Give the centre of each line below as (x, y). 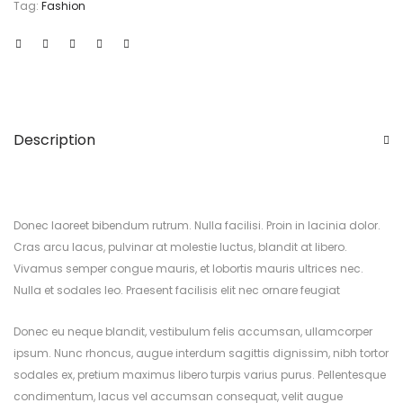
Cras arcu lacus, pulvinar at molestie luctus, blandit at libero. (180, 246)
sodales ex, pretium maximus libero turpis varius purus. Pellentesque (200, 374)
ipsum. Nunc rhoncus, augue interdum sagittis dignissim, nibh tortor (201, 353)
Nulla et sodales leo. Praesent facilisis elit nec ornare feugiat (177, 290)
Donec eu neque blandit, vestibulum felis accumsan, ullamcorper (193, 331)
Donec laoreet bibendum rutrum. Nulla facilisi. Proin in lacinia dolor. (197, 225)
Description (54, 139)
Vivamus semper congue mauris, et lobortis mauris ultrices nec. (188, 268)
